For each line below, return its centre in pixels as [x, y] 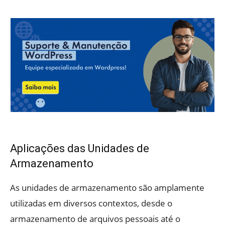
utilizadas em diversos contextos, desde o [91, 203]
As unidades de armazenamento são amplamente [107, 187]
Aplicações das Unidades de [80, 148]
